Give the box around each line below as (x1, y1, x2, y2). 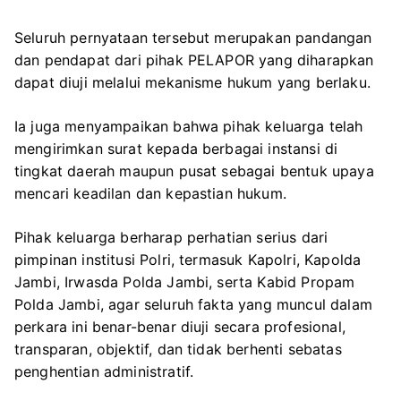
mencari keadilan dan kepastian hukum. (14, 183, 286, 202)
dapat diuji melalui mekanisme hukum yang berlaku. (14, 73, 371, 91)
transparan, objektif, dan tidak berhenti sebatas (14, 339, 342, 358)
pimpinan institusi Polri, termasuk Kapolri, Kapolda (14, 250, 362, 269)
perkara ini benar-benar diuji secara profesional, (14, 317, 346, 336)
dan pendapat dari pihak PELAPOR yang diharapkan (14, 50, 374, 69)
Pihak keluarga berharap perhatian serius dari (14, 227, 328, 246)
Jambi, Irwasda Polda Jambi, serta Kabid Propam (14, 272, 355, 291)
